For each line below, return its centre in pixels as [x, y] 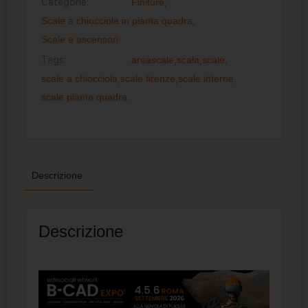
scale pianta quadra [84, 97]
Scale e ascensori [80, 39]
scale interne [206, 78]
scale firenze [148, 78]
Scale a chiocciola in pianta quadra [117, 20]
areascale [153, 59]
